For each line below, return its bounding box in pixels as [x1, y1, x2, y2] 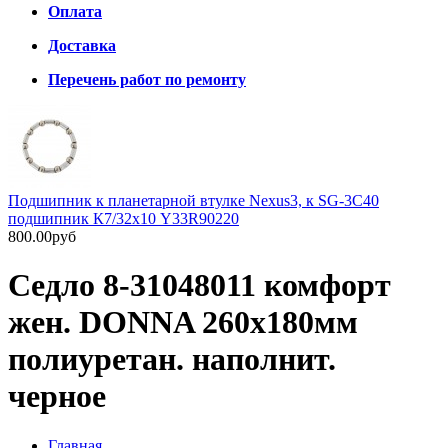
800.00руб [8, 228, 76, 245]
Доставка [48, 37, 116, 54]
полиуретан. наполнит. [8, 341, 336, 378]
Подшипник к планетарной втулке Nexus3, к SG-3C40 [8, 192, 379, 209]
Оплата [48, 3, 102, 20]
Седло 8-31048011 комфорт [8, 267, 391, 304]
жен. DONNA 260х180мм [8, 304, 358, 341]
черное [8, 378, 106, 415]
